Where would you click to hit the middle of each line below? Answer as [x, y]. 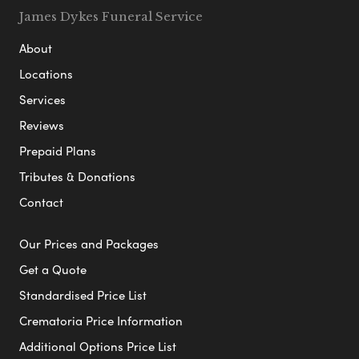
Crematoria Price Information [101, 320]
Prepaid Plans [58, 150]
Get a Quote [53, 269]
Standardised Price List [83, 294]
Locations [46, 73]
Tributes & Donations [77, 176]
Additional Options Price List [98, 346]
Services [42, 99]
